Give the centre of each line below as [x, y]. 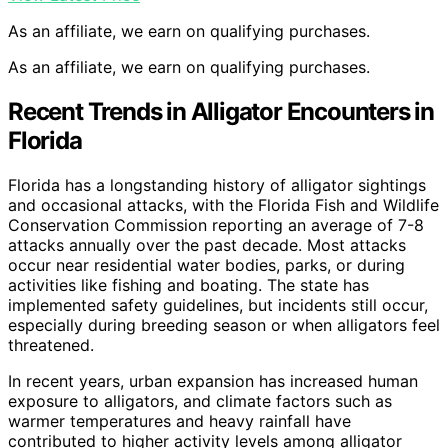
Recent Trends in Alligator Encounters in [221, 112]
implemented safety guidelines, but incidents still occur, [218, 305]
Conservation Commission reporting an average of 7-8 [216, 225]
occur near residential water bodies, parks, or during [206, 265]
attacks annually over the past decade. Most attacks [207, 245]
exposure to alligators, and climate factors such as [200, 401]
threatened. [51, 345]
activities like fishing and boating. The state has [188, 285]
